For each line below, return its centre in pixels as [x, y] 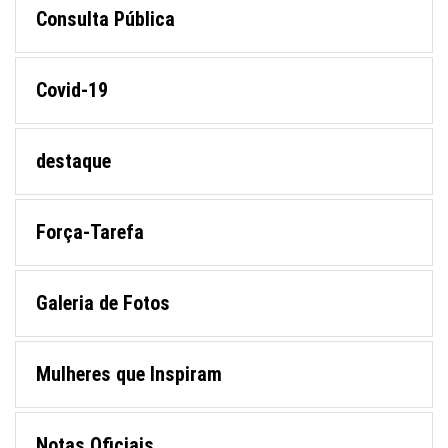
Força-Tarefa [90, 232]
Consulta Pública [105, 19]
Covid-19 [72, 90]
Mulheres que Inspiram [129, 374]
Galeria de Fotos [103, 303]
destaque [73, 161]
